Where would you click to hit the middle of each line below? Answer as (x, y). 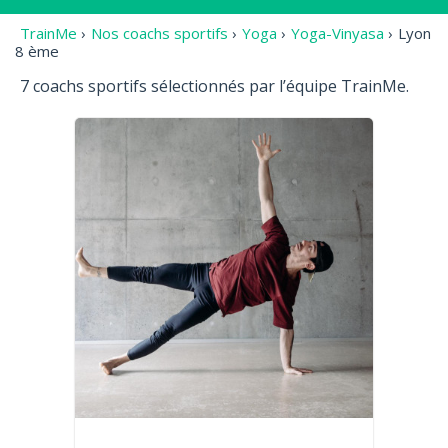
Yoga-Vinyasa (337, 33)
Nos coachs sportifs (159, 33)
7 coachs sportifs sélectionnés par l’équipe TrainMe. (214, 85)
